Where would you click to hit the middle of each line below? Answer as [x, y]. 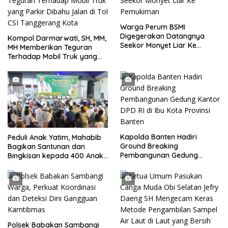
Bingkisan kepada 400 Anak [55, 155]
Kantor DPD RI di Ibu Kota [163, 165]
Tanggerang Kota [38, 75]
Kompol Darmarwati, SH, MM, [57, 38]
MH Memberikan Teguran [14, 48]
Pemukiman [140, 55]
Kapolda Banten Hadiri [159, 137]
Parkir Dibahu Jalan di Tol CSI [57, 66]
